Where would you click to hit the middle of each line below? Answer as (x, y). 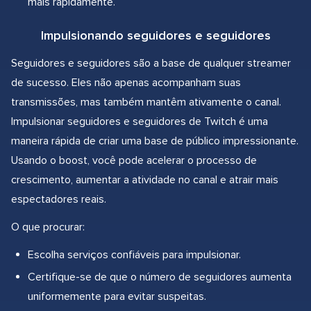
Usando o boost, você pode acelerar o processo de (134, 161)
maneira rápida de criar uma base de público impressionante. (155, 141)
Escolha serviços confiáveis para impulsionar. (134, 255)
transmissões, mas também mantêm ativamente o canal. (146, 102)
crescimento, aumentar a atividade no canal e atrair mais (145, 180)
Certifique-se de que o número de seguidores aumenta (160, 277)
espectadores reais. (59, 200)
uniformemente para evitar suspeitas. (117, 297)
